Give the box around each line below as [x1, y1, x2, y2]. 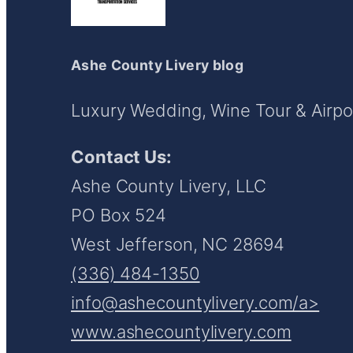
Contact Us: [71, 147, 172, 168]
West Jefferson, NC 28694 [71, 234, 284, 255]
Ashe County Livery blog [71, 56, 244, 73]
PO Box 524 [71, 205, 166, 226]
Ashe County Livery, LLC [71, 176, 266, 197]
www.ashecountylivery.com [71, 321, 292, 343]
